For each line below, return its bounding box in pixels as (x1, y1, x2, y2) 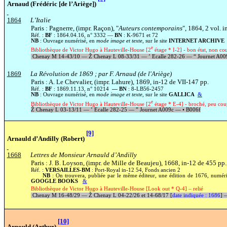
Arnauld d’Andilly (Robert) (7, 134, 86, 142)
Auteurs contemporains (118, 24, 182, 32)
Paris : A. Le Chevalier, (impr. (30, 78, 111, 86)
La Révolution (30, 70, 69, 78)
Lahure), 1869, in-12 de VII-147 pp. (111, 78, 209, 86)
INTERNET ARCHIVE (168, 37, 224, 44)
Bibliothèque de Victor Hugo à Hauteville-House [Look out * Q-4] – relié (30, 185, 203, 192)
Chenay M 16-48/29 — (30, 192, 89, 198)
